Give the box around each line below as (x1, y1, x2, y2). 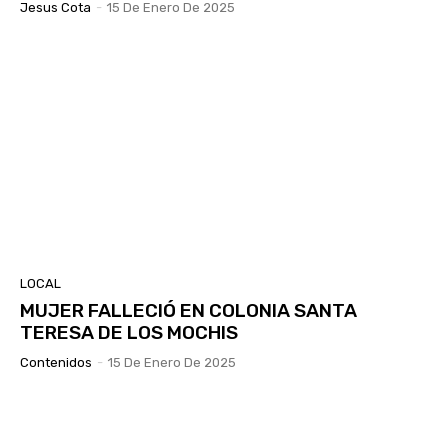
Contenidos (20, 355, 92, 371)
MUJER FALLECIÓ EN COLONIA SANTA (20, 299, 357, 323)
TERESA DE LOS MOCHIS (20, 321, 238, 345)
